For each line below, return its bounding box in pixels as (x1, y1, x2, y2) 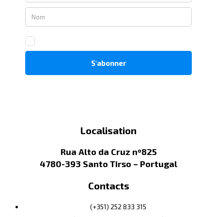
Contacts (88, 180, 129, 192)
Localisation (80, 124, 137, 137)
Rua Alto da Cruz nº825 (60, 146, 157, 157)
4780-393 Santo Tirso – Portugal (40, 158, 177, 170)
